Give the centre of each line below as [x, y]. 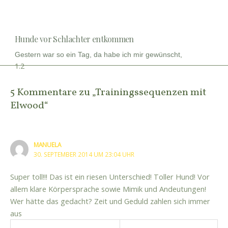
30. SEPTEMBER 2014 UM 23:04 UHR [84, 154]
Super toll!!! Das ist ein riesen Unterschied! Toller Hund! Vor [110, 176]
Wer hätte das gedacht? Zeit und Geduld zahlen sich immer [110, 201]
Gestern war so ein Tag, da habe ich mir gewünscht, [99, 54]
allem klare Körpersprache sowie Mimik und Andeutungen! [108, 189]
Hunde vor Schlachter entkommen [74, 39]
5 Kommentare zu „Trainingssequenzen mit [108, 92]
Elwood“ [29, 106]
